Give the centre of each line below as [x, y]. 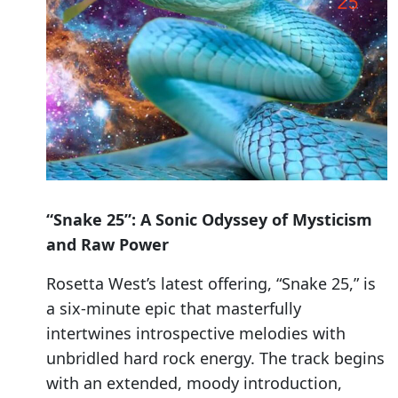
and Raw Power [107, 245]
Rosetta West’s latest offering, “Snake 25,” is [211, 284]
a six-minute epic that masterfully [174, 309]
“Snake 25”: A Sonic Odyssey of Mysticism [209, 220]
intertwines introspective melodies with [196, 334]
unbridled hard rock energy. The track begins [215, 358]
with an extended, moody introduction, [194, 383]
